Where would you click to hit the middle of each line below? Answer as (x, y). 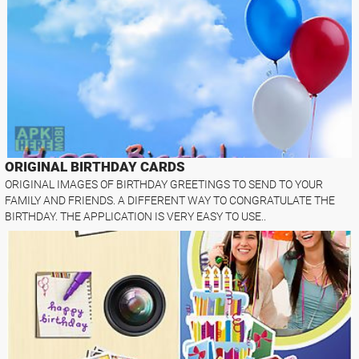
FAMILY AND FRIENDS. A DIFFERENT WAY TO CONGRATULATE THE (170, 201)
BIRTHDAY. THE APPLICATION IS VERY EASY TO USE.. (136, 217)
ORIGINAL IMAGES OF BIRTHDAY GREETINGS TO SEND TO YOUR (164, 185)
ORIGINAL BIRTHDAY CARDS (95, 167)
